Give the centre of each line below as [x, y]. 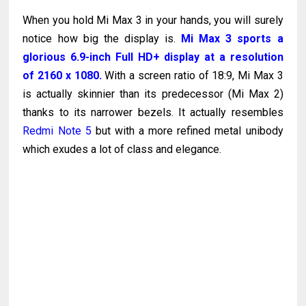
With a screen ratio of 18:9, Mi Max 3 [192, 76]
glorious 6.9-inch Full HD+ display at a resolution [153, 57]
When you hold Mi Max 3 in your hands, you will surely [153, 20]
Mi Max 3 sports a [232, 39]
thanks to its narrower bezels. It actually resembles [153, 113]
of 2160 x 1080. [62, 76]
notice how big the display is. [102, 39]
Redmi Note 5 [57, 131]
